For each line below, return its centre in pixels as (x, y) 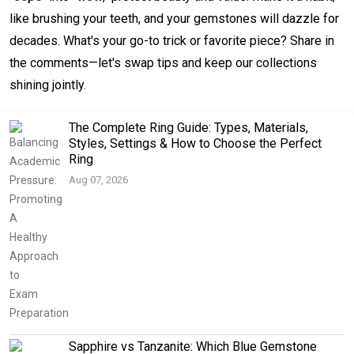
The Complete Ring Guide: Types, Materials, (188, 127)
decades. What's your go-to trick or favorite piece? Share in (172, 40)
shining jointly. (48, 85)
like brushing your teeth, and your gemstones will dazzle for (174, 18)
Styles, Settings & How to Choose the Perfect (195, 143)
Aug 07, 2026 (98, 179)
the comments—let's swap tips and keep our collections (163, 62)
